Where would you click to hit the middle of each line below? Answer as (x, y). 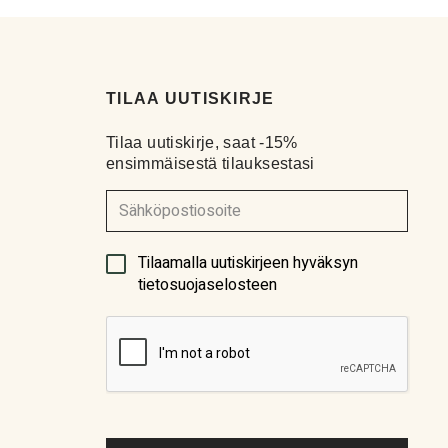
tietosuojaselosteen (207, 285)
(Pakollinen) (170, 269)
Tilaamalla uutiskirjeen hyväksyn (248, 263)
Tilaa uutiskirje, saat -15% (202, 143)
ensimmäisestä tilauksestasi (210, 164)
